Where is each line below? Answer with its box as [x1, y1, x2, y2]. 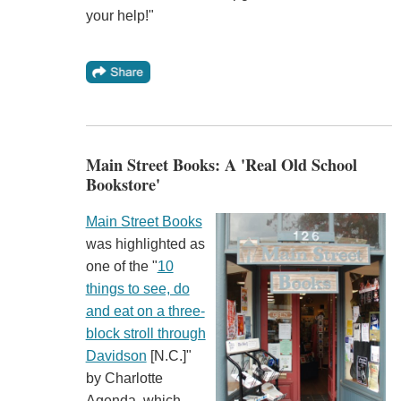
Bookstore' [85, 173, 160, 197]
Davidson [85, 348, 147, 364]
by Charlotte [85, 371, 163, 387]
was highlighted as [85, 236, 205, 252]
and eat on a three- [85, 303, 205, 320]
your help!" [85, 7, 154, 23]
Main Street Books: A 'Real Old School [85, 153, 357, 177]
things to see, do [85, 281, 190, 297]
